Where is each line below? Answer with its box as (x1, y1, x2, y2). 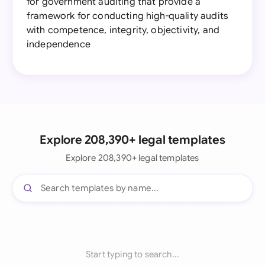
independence (27, 38, 91, 50)
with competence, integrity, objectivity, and (27, 24, 220, 36)
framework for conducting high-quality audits (27, 10, 229, 22)
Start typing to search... (86, 249, 179, 260)
